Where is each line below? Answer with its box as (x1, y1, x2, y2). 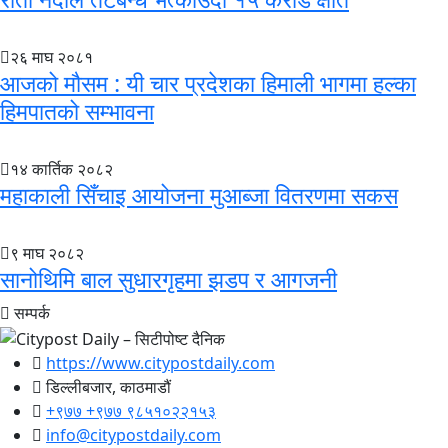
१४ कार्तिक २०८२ (10, 158, 113, 181)
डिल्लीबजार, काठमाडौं (46, 376, 171, 399)
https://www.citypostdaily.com (46, 352, 275, 375)
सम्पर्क (14, 302, 50, 325)
